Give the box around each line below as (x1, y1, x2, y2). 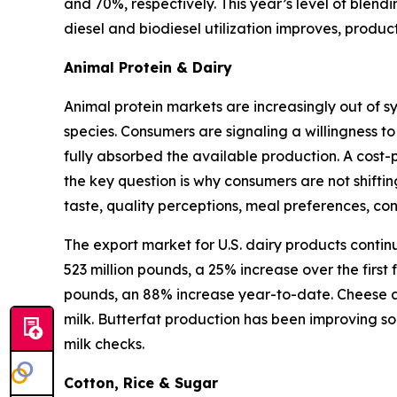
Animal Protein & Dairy (64, 58, 232, 77)
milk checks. (64, 335, 144, 354)
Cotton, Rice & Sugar (64, 374, 218, 393)
